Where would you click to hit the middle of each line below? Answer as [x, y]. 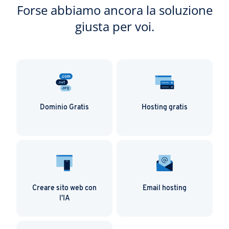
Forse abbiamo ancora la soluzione [114, 10]
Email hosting [165, 188]
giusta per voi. [114, 26]
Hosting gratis [165, 108]
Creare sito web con [64, 188]
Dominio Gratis [64, 108]
